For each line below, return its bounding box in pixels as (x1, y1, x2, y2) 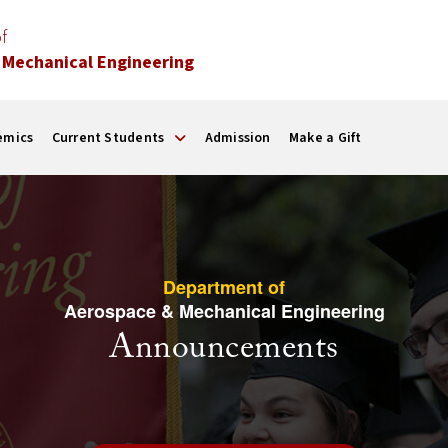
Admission (204, 127, 271, 148)
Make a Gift (289, 127, 362, 148)
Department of (163, 274, 285, 300)
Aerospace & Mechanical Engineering (63, 298, 385, 324)
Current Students (51, 127, 165, 148)
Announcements (109, 332, 339, 365)
